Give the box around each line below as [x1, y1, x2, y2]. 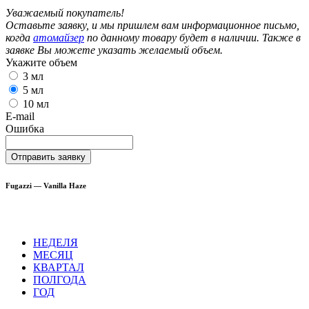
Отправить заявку [11, 151, 86, 162]
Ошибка [6, 122, 44, 134]
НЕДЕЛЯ [33, 236, 78, 248]
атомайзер [33, 31, 84, 43]
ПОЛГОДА [33, 273, 86, 286]
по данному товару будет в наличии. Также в [84, 31, 301, 43]
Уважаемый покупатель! [6, 6, 124, 19]
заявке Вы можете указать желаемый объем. [6, 43, 223, 56]
